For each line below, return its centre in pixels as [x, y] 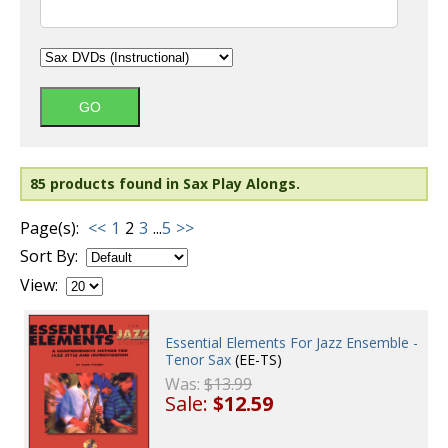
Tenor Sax [198, 360]
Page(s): [49, 228]
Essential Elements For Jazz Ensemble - [292, 343]
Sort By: [49, 256]
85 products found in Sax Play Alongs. [165, 183]
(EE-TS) [257, 360]
